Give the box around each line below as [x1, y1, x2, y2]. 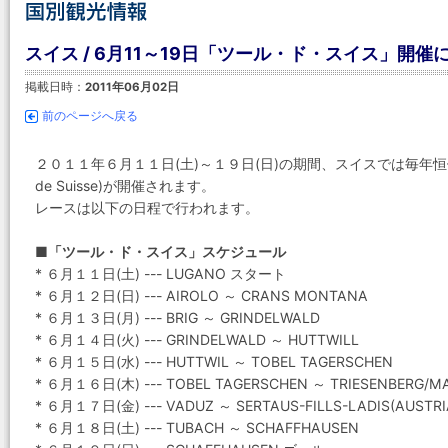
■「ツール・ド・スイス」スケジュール [35, 243, 286, 260]
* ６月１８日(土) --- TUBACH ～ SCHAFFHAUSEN [35, 419, 359, 436]
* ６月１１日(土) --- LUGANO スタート [35, 265, 286, 282]
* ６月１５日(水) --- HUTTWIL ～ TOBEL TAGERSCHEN [35, 353, 393, 370]
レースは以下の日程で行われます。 [35, 199, 259, 216]
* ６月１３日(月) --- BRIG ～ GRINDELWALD [35, 309, 320, 326]
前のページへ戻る [42, 109, 138, 123]
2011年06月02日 [85, 80, 179, 94]
